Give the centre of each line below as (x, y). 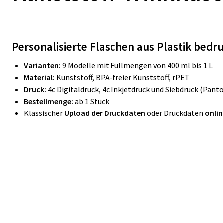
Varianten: (43, 65)
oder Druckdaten (175, 113)
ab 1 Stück (92, 101)
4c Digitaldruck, (75, 89)
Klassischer (44, 113)
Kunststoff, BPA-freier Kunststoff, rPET (123, 77)
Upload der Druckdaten (105, 113)
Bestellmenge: (49, 101)
